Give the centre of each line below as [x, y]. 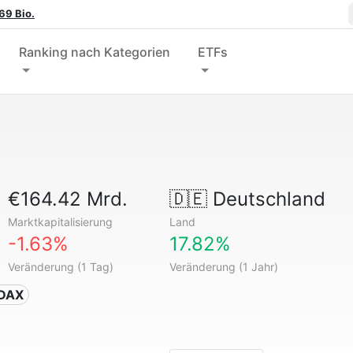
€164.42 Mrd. [68, 199]
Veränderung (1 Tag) [61, 267]
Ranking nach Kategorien [95, 52]
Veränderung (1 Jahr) [223, 267]
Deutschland [266, 199]
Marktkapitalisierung [61, 222]
